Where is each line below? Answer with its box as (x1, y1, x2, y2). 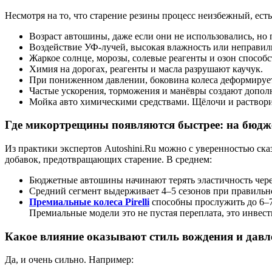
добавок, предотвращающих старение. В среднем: (5, 154, 212, 165)
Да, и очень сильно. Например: (5, 254, 134, 265)
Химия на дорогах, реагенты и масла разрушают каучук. (29, 63, 263, 74)
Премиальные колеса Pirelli (29, 196, 149, 207)
